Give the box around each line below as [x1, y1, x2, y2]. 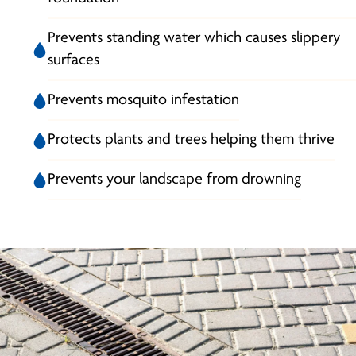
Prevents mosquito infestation [48, 92, 239, 109]
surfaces [48, 52, 99, 69]
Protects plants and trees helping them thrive [48, 132, 335, 149]
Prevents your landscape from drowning [48, 172, 301, 188]
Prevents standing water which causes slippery [48, 30, 340, 47]
